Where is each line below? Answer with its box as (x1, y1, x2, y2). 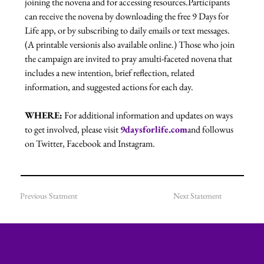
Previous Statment (19, 190, 77, 202)
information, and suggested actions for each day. (25, 81, 194, 94)
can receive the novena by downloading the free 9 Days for (25, 10, 231, 23)
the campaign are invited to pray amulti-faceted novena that (25, 52, 235, 65)
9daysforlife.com (120, 123, 188, 136)
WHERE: (25, 109, 63, 122)
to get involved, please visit (25, 123, 121, 136)
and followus (187, 123, 236, 136)
